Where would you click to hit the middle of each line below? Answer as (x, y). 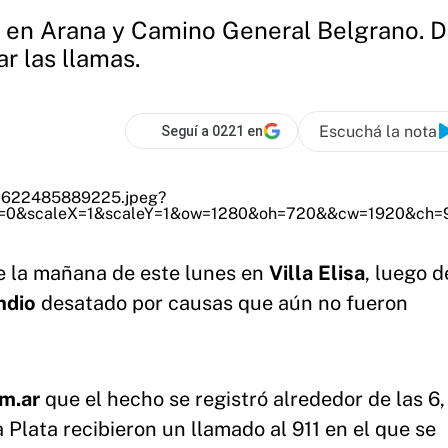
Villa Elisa (317, 273)
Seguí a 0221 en (212, 131)
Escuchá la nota (378, 131)
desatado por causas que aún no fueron (222, 303)
